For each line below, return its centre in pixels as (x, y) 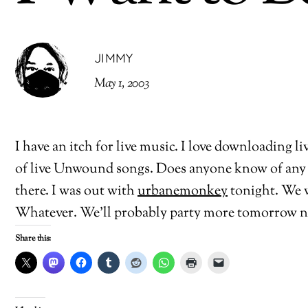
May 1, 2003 (122, 84)
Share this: (33, 239)
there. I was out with (76, 192)
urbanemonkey (183, 192)
